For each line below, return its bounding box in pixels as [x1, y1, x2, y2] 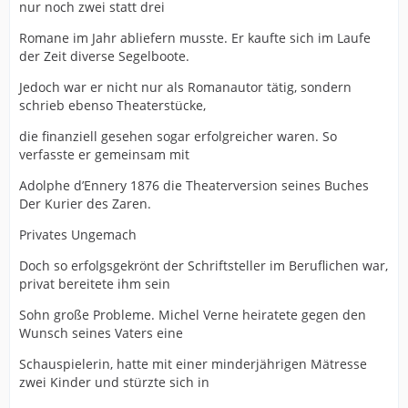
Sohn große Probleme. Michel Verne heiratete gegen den [19, 306, 366, 324]
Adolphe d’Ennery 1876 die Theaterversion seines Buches [19, 177, 369, 195]
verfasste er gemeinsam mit [19, 146, 189, 164]
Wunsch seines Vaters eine [19, 324, 183, 342]
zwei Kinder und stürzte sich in [19, 373, 209, 392]
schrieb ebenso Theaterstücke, [19, 97, 206, 115]
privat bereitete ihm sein [19, 275, 170, 293]
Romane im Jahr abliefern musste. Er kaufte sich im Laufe [19, 29, 371, 47]
